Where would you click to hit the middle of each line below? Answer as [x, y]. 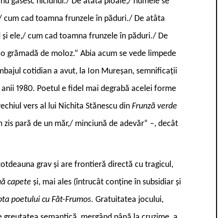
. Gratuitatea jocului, [127, 200]
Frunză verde [154, 106]
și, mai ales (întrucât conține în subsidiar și [107, 182]
